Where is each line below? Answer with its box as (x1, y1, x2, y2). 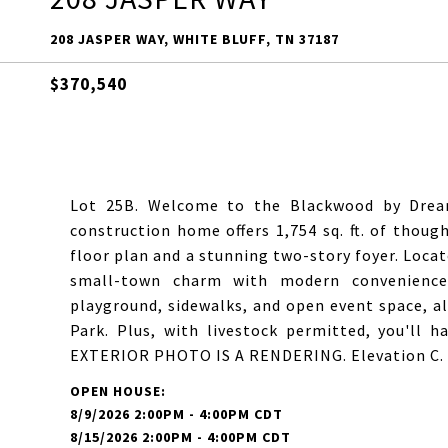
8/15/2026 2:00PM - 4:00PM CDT (70, 428, 291, 446)
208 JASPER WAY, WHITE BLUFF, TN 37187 (50, 30, 339, 48)
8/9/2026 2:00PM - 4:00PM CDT (70, 405, 283, 423)
